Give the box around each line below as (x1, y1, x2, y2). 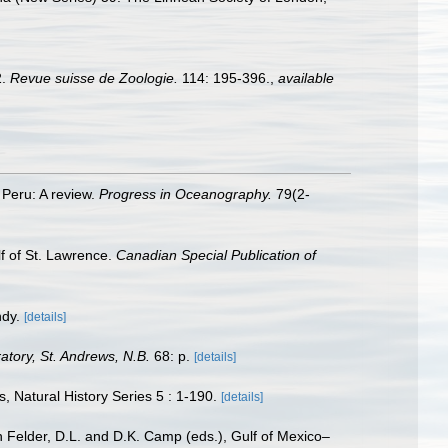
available (278, 69, 334, 86)
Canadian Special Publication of (116, 246, 316, 263)
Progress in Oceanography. (99, 185, 272, 202)
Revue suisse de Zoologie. (10, 69, 178, 86)
